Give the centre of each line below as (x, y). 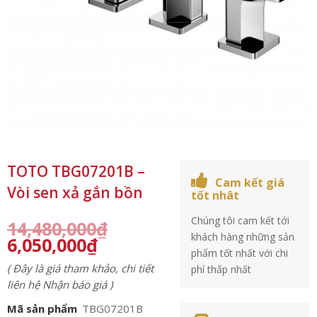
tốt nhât (215, 195)
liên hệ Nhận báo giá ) (60, 284)
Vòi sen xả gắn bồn (75, 192)
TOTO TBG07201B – (76, 171)
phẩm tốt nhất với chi (240, 253)
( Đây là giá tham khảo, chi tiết (80, 268)
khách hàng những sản (243, 237)
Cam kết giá (250, 183)
